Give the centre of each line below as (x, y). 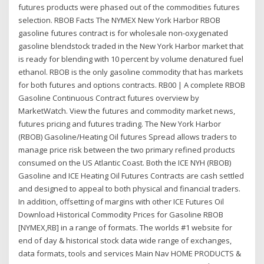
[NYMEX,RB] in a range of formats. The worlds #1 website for (126, 227)
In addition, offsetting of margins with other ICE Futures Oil (121, 201)
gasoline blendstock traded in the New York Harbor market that (131, 46)
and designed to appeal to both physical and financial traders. (130, 188)
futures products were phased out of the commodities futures (129, 7)
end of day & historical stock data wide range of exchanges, (125, 240)
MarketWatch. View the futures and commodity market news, (127, 110)
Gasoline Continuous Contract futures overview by (109, 98)
